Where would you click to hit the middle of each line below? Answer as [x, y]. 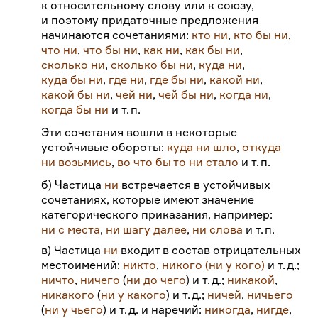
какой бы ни [76, 94]
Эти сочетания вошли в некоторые [139, 132]
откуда [262, 147]
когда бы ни [75, 109]
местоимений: [82, 265]
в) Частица [73, 250]
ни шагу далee [147, 230]
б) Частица [73, 185]
